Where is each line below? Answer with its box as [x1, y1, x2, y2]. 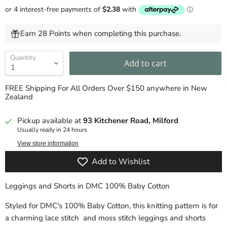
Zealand [5, 92, 33, 102]
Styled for [5, 200, 38, 211]
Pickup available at [17, 116, 84, 126]
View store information [17, 139, 79, 147]
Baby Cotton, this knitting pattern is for [87, 200, 218, 211]
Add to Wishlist [91, 156, 150, 167]
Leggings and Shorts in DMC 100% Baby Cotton [5, 180, 170, 191]
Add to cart [124, 57, 167, 69]
